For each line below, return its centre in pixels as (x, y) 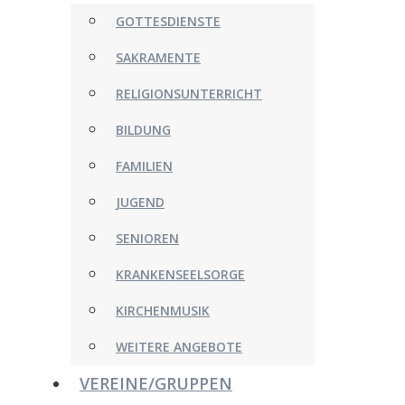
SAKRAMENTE (158, 57)
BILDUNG (143, 130)
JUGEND (140, 202)
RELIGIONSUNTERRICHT (189, 94)
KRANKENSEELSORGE (180, 274)
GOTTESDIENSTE (168, 21)
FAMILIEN (144, 166)
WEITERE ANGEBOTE (179, 347)
